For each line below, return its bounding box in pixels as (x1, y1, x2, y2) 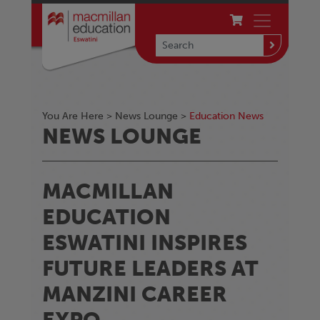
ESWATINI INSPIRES (42, 229, 247, 256)
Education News (189, 109, 264, 123)
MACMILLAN (42, 178, 174, 205)
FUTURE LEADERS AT (42, 255, 259, 282)
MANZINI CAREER (42, 281, 227, 308)
